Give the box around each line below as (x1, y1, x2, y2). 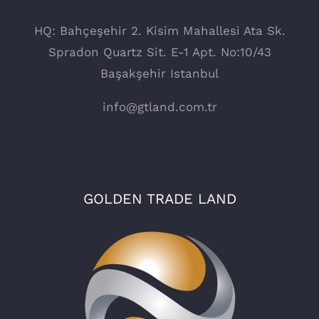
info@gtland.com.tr (102, 100, 217, 115)
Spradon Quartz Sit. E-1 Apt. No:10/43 (48, 45, 271, 60)
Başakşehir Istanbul (100, 66, 219, 81)
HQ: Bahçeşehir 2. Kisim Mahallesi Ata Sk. (33, 23, 286, 38)
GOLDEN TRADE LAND (83, 190, 236, 208)
